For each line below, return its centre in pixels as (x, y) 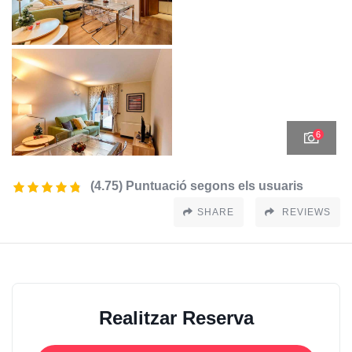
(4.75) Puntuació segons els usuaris (197, 186)
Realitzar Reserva (176, 318)
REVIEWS (305, 213)
